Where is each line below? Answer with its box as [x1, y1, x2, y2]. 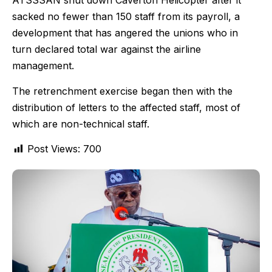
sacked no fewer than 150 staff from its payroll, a [12, 10, 240, 23]
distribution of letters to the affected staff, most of [12, 101, 240, 114]
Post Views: [27, 142, 80, 155]
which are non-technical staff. [12, 117, 149, 130]
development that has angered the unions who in [12, 27, 238, 39]
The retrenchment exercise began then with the [12, 84, 233, 97]
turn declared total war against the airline [12, 43, 201, 56]
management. [12, 59, 74, 72]
